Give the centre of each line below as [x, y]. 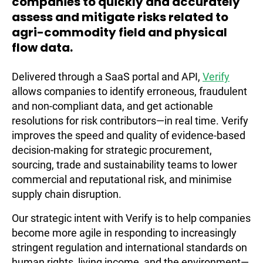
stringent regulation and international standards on [129, 247]
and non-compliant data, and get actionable [112, 106]
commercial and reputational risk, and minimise [122, 179]
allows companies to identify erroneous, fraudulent [129, 91]
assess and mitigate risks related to [120, 17]
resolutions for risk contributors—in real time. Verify [130, 121]
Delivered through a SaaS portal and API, [107, 77]
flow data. [42, 48]
